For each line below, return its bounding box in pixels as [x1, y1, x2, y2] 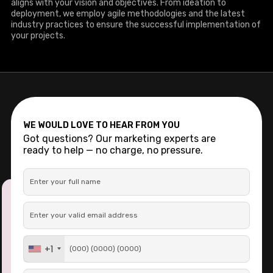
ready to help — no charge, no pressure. [23, 144, 203, 156]
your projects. [11, 30, 65, 41]
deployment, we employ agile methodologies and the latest [11, 8, 245, 19]
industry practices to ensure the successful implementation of [11, 19, 261, 30]
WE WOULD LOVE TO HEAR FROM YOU [23, 119, 180, 130]
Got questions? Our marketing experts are [23, 132, 216, 144]
